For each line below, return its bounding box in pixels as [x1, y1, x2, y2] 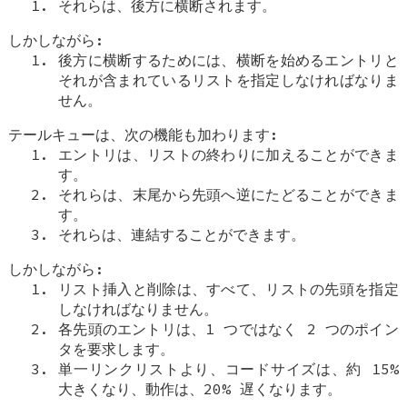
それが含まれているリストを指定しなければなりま [58, 70, 399, 89]
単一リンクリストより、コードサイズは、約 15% [58, 359, 399, 378]
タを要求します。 [58, 339, 175, 358]
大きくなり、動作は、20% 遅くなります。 [58, 379, 342, 398]
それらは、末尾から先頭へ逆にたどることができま [58, 184, 399, 203]
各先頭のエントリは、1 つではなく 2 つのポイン [58, 319, 399, 338]
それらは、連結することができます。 [58, 224, 306, 243]
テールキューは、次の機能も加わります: [8, 124, 280, 144]
